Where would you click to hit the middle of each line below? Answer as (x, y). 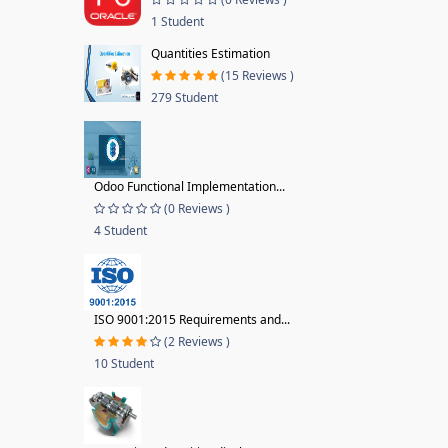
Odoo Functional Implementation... (189, 186)
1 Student (177, 21)
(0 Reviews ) (196, 208)
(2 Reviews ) (196, 341)
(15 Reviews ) (257, 75)
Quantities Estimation (210, 53)
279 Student (184, 97)
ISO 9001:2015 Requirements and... (191, 319)
